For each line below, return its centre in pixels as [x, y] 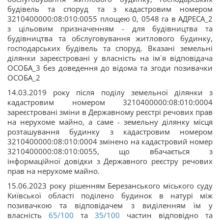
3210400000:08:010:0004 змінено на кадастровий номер [110, 141]
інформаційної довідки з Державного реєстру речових [110, 161]
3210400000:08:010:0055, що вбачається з [110, 151]
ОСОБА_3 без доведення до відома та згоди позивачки [110, 68]
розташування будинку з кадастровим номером [110, 131]
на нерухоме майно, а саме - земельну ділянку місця [110, 122]
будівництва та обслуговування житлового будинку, [110, 38]
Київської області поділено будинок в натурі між [110, 195]
